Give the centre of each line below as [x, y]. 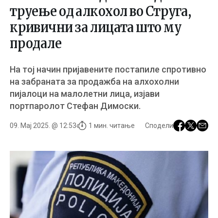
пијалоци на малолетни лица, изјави [85, 94]
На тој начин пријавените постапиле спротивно [108, 69]
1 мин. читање [112, 125]
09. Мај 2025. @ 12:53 [43, 125]
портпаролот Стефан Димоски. [75, 106]
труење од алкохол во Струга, [101, 11]
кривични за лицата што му [96, 27]
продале [36, 43]
